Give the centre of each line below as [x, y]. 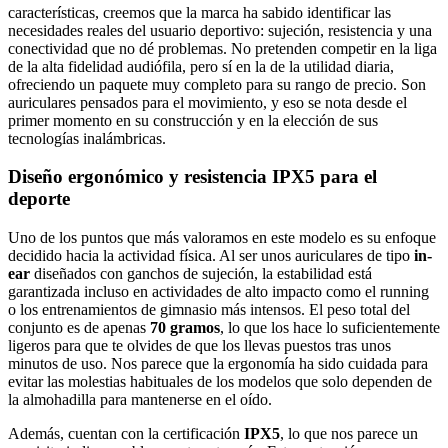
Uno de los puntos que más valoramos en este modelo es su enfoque [222, 238]
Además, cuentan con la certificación [126, 434]
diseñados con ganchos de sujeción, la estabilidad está [201, 274]
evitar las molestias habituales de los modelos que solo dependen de [220, 382]
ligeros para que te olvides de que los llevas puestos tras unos [199, 346]
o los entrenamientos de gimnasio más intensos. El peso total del [209, 310]
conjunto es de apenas [79, 328]
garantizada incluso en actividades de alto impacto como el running [218, 292]
